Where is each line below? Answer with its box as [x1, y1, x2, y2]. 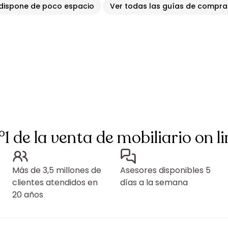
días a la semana [120, 177, 188, 188]
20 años [12, 189, 43, 201]
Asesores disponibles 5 [120, 164, 211, 176]
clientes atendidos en [12, 177, 98, 188]
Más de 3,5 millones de [12, 164, 101, 176]
